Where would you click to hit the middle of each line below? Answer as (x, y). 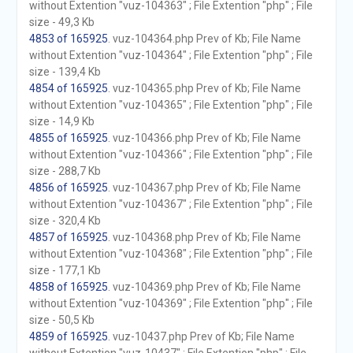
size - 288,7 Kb (65, 171)
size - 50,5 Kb (61, 320)
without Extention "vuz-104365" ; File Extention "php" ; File (171, 105)
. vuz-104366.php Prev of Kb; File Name (204, 138)
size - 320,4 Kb (65, 221)
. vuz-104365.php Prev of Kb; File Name (204, 88)
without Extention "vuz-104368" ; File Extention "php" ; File (171, 254)
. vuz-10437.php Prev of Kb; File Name (201, 336)
